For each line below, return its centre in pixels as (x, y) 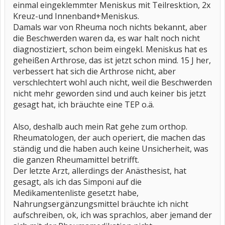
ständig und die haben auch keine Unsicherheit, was (111, 149)
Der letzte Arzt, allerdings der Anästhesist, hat (100, 171)
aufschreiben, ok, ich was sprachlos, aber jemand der (113, 215)
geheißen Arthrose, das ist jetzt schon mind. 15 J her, (112, 60)
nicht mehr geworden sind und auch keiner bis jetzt (109, 93)
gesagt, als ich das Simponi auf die (77, 182)
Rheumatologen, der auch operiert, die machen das (109, 138)
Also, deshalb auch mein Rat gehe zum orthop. (100, 127)
